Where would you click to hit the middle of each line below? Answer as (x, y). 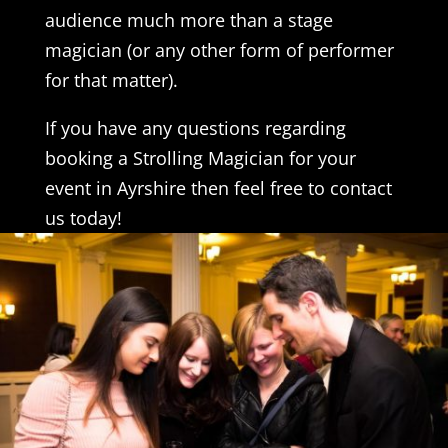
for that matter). (111, 79)
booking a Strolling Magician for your (200, 157)
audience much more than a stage (188, 19)
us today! (83, 217)
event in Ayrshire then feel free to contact (218, 187)
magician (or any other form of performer (219, 49)
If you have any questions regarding (195, 127)
